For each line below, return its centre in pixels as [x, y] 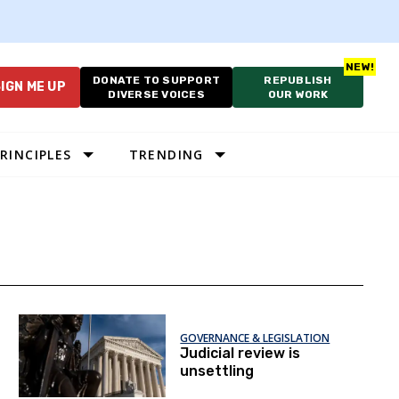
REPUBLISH [298, 80]
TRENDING [166, 155]
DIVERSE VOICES [156, 94]
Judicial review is [240, 353]
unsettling [217, 371]
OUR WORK [298, 94]
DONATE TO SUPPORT [157, 80]
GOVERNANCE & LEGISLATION [255, 338]
